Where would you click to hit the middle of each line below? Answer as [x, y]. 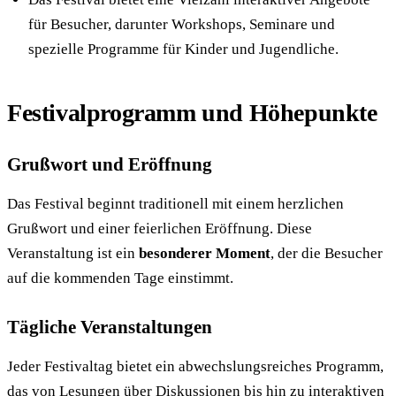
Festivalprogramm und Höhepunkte [192, 113]
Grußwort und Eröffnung [110, 165]
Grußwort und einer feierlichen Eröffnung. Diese [160, 229]
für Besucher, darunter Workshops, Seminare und [182, 25]
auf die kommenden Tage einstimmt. [120, 278]
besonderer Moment [205, 254]
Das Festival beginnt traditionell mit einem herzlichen [175, 204]
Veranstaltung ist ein [73, 254]
